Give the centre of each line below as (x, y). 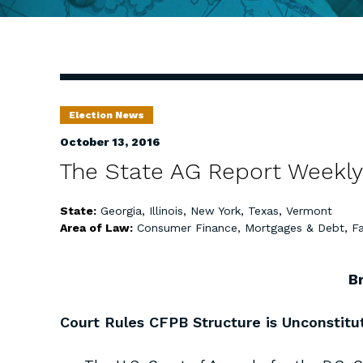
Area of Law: (98, 228)
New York (216, 211)
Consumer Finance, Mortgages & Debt (241, 228)
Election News (107, 115)
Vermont (309, 211)
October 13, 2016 (110, 142)
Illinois (166, 211)
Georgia (121, 211)
